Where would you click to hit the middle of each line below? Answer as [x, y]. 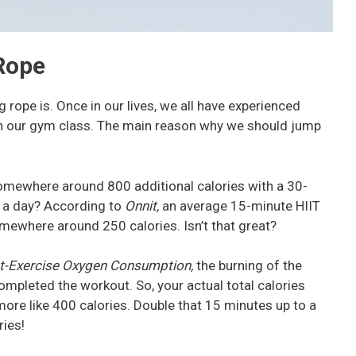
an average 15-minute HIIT [241, 205]
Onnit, [143, 205]
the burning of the [249, 266]
